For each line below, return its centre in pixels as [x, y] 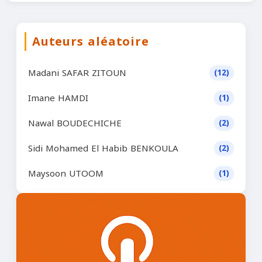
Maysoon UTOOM [66, 173]
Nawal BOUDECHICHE [75, 123]
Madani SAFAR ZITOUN [77, 73]
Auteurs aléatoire [91, 42]
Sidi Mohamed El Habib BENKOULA [103, 148]
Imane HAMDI [58, 98]
